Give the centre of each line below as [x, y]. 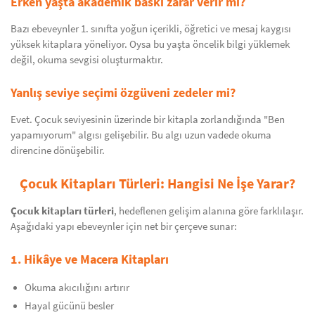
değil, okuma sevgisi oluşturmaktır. [87, 60]
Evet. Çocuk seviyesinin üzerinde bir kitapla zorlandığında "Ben [148, 120]
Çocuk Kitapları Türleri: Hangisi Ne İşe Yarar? [157, 183]
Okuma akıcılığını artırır [77, 288]
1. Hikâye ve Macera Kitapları [90, 259]
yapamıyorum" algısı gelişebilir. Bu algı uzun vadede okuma [141, 135]
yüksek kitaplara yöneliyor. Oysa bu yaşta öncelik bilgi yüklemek [150, 44]
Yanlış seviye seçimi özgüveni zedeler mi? [123, 92]
